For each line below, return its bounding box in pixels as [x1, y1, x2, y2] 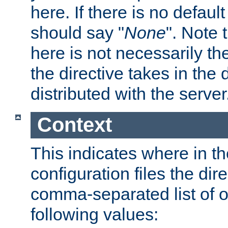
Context [37, 113, 112, 136]
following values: [31, 204, 158, 224]
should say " [31, 23, 124, 43]
